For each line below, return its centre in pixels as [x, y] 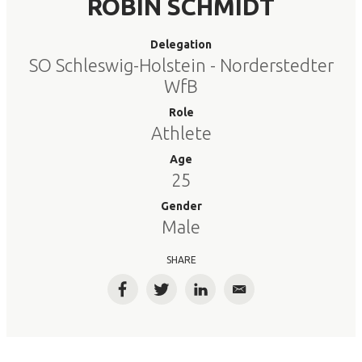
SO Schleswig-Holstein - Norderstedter [181, 65]
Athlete [181, 133]
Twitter [185, 296]
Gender [181, 206]
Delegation [181, 44]
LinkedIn [227, 296]
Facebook [153, 296]
